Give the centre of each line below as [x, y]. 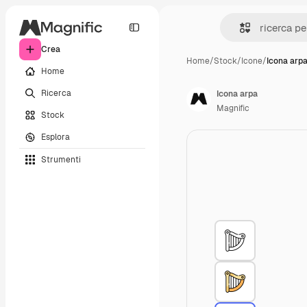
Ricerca [56, 93]
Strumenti [61, 159]
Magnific [233, 108]
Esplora [56, 137]
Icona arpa [237, 94]
